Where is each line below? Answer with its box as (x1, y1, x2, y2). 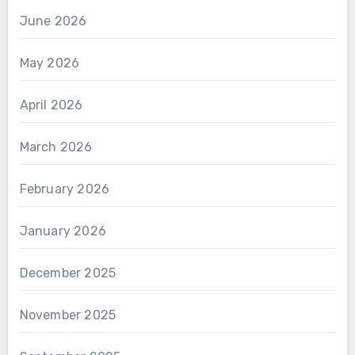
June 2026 (19, 13, 87, 29)
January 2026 (19, 223, 106, 239)
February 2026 (19, 181, 110, 197)
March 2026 (19, 139, 93, 155)
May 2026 (19, 55, 80, 71)
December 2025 (19, 265, 116, 281)
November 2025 (19, 307, 116, 323)
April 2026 (19, 97, 83, 113)
